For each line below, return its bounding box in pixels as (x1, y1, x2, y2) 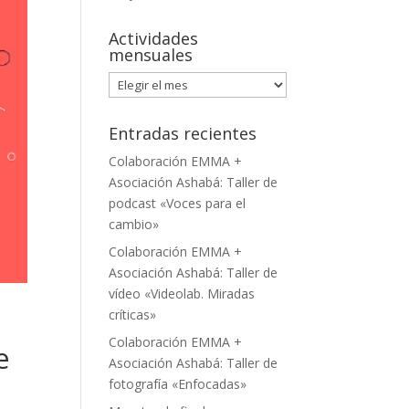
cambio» (109, 215, 160, 233)
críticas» (109, 306, 157, 323)
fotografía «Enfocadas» (109, 375, 247, 393)
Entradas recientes (109, 122, 257, 144)
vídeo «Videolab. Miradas (109, 285, 256, 302)
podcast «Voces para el (109, 194, 246, 212)
